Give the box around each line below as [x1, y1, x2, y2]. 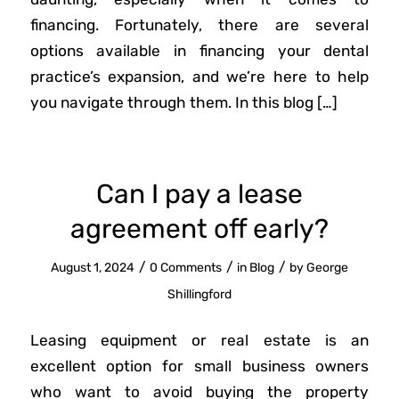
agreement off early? [69, 213, 329, 246]
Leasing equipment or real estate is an [29, 331, 370, 350]
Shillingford [167, 287, 232, 302]
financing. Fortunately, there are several [29, 15, 370, 34]
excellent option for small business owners [29, 357, 370, 376]
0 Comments [149, 260, 222, 275]
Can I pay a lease [95, 178, 303, 211]
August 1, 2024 [50, 260, 134, 275]
